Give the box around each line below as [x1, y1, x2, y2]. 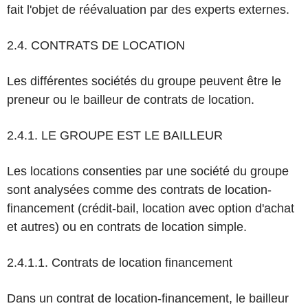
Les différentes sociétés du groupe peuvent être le [7, 74, 281, 88]
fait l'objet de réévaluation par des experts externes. [7, 3, 289, 16]
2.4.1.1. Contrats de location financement [7, 256, 232, 269]
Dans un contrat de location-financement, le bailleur [7, 291, 289, 305]
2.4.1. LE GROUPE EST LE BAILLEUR [7, 129, 223, 142]
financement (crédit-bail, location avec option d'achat [7, 201, 294, 215]
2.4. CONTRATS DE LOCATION [7, 38, 185, 52]
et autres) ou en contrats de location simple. [7, 220, 247, 234]
